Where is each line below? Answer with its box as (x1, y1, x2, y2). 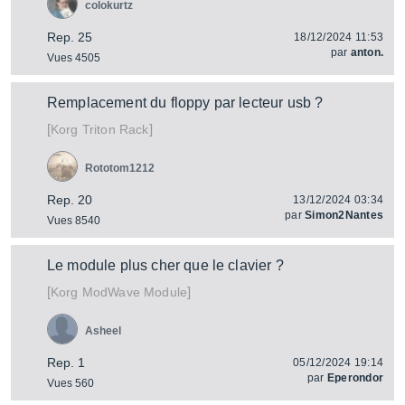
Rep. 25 (47, 30, 92, 44)
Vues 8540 (47, 214, 100, 227)
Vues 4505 (47, 52, 100, 64)
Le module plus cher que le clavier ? (47, 258, 284, 273)
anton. (350, 46, 383, 59)
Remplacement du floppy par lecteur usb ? (47, 95, 324, 110)
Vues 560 (47, 377, 94, 390)
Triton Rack (78, 122, 149, 137)
